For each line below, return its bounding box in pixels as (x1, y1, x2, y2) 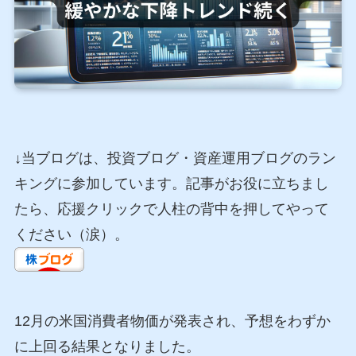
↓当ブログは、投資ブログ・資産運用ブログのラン (14, 150, 336, 167)
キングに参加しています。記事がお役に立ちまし (14, 176, 329, 192)
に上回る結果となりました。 (14, 339, 200, 354)
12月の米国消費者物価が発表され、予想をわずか (14, 313, 331, 329)
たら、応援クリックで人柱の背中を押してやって (14, 201, 329, 218)
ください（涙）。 (14, 226, 129, 243)
